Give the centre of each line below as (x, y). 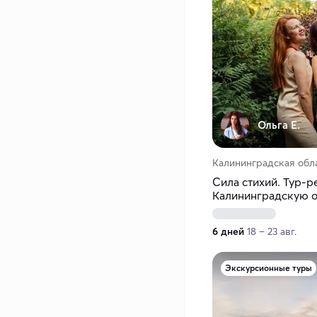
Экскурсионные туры (269, 268)
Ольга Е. (279, 125)
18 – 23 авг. (272, 232)
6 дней (228, 232)
